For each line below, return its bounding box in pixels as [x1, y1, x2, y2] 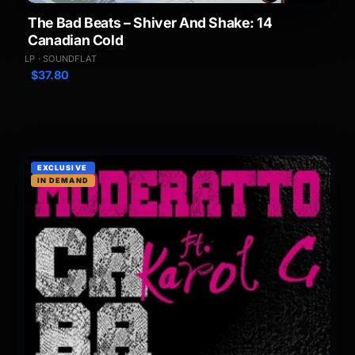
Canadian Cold [28, 31, 124, 48]
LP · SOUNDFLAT [25, 52, 97, 64]
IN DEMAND [37, 175, 89, 185]
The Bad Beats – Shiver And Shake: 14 [28, 13, 273, 31]
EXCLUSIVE [37, 162, 87, 172]
